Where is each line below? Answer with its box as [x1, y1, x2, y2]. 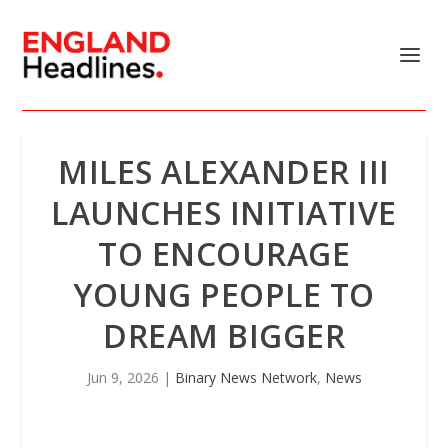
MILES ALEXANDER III [58, 150, 390, 193]
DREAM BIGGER [103, 314, 345, 357]
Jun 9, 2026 [86, 368, 159, 387]
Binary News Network [174, 368, 317, 387]
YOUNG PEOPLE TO [73, 273, 375, 316]
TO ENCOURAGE [98, 232, 350, 275]
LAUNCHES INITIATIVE [51, 191, 397, 234]
